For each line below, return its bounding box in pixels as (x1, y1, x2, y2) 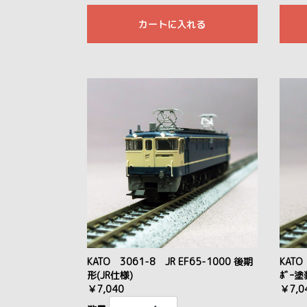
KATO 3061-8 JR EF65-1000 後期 (87, 255, 253, 269)
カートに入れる (138, 17, 206, 31)
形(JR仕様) (87, 269, 133, 282)
